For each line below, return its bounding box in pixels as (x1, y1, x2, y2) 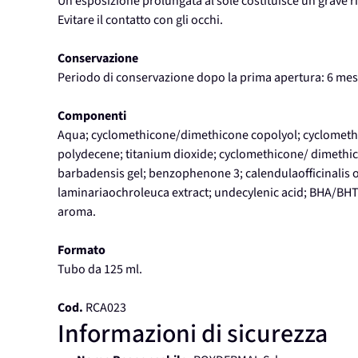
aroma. (58, 203, 96, 221)
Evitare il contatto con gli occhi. (58, 11, 223, 30)
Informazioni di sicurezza (58, 316, 328, 353)
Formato (58, 241, 105, 260)
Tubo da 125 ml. (58, 261, 142, 279)
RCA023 (83, 299, 126, 317)
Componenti (58, 107, 126, 125)
